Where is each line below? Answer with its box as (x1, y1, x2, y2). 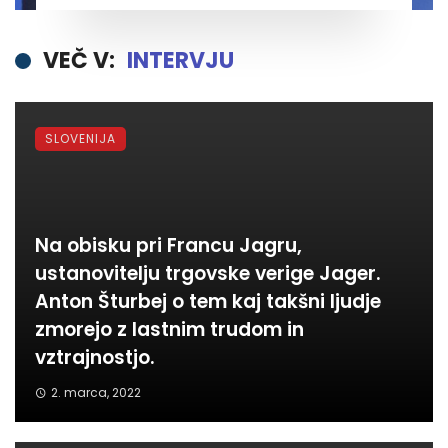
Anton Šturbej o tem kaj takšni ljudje (35, 288, 381, 316)
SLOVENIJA (45, 130, 116, 148)
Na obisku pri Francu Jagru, (35, 232, 302, 260)
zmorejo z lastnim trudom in (35, 316, 304, 344)
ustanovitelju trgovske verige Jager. (35, 260, 381, 288)
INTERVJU (127, 45, 234, 77)
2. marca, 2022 (50, 384, 141, 402)
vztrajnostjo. (35, 344, 155, 372)
